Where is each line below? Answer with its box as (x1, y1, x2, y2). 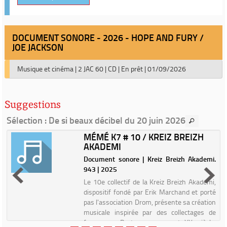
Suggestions (5, 98, 61, 111)
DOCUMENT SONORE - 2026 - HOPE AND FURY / (12, 31, 204, 44)
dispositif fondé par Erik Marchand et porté (84, 187, 216, 197)
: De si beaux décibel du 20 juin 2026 (43, 113, 185, 127)
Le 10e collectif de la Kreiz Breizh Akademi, (84, 177, 216, 186)
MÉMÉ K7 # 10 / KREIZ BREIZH (84, 130, 204, 143)
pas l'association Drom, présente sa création (84, 197, 216, 207)
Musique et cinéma (17, 64, 73, 73)
